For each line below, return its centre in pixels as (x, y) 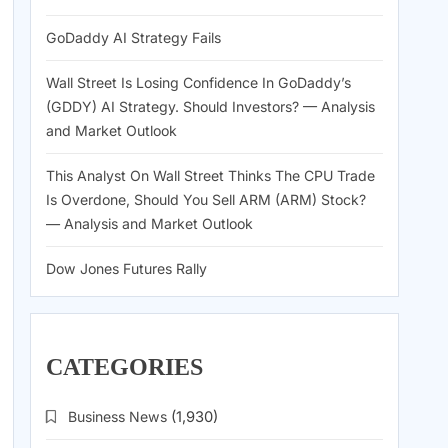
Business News (117, 417)
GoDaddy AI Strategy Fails (133, 38)
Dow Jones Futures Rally (126, 269)
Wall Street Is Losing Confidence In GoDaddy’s (198, 83)
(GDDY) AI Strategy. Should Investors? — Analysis (210, 107)
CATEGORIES (124, 367)
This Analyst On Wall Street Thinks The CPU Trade (210, 176)
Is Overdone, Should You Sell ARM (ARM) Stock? (206, 200)
